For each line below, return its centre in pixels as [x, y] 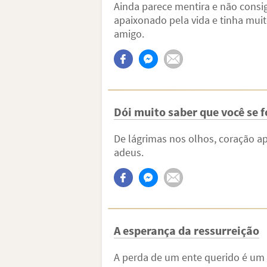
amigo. [129, 34]
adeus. [128, 152]
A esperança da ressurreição [186, 230]
